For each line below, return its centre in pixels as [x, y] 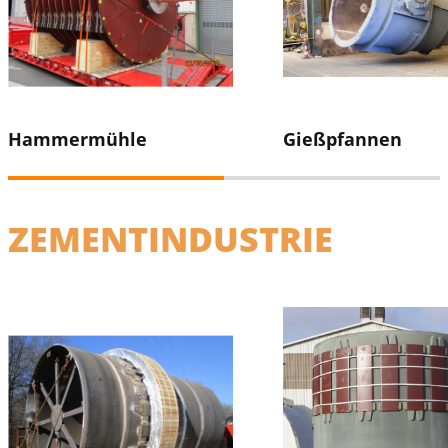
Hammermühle [77, 139]
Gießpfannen [342, 139]
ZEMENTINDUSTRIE [170, 239]
